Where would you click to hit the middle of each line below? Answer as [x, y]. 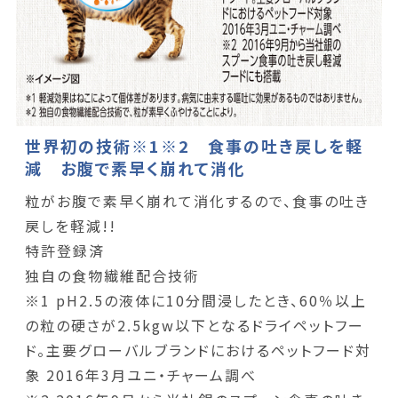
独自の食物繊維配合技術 [112, 275]
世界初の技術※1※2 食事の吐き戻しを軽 [195, 145]
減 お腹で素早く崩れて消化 [136, 167]
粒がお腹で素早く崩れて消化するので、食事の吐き [197, 200]
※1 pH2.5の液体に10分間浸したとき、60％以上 [195, 300]
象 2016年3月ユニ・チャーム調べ [140, 374]
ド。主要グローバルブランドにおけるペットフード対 [198, 350]
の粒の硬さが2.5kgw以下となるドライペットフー [194, 325]
